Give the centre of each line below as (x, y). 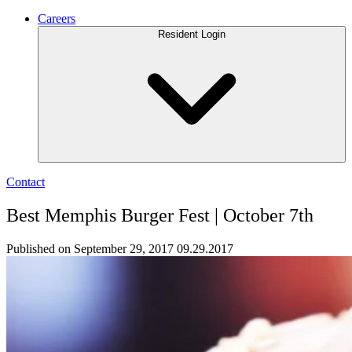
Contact (26, 182)
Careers (57, 19)
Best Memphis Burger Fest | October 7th (160, 216)
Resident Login (192, 35)
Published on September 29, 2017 (90, 249)
